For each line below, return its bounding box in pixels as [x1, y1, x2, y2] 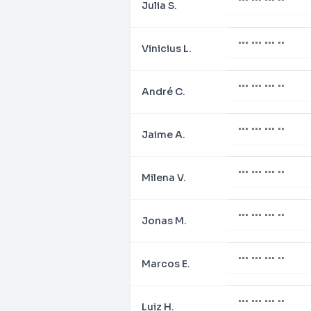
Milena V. [142, 171, 186, 184]
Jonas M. [142, 215, 187, 227]
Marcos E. [142, 258, 190, 270]
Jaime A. [142, 128, 185, 141]
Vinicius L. [142, 42, 192, 55]
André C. [142, 85, 185, 98]
